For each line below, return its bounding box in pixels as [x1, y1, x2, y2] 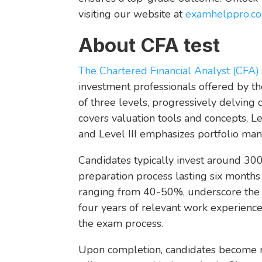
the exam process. [78, 216, 164, 230]
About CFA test [78, 33, 220, 57]
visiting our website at [78, 6, 186, 21]
